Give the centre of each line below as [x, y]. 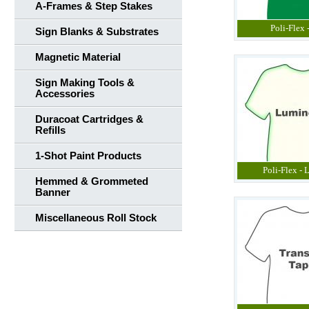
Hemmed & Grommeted [92, 181]
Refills [50, 130]
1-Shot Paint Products [88, 156]
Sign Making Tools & [85, 83]
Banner [53, 192]
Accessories [65, 94]
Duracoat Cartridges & [89, 119]
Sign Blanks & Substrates [97, 32]
